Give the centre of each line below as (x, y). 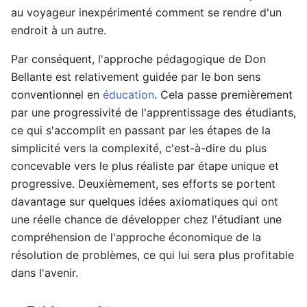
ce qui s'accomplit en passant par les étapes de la (141, 130)
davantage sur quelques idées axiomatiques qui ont (145, 201)
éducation (128, 95)
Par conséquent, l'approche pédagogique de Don (138, 59)
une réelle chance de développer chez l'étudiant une (146, 219)
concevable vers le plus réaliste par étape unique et (145, 166)
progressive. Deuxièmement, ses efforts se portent (143, 184)
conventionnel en (57, 95)
